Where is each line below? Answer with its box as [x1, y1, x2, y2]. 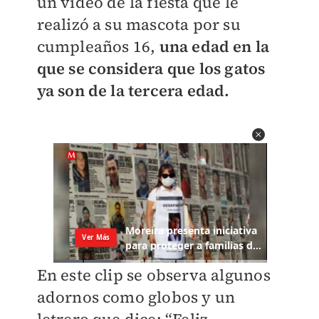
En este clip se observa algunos [36, 264, 271, 286]
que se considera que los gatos [36, 58, 266, 79]
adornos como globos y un [36, 286, 236, 308]
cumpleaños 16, [36, 36, 159, 57]
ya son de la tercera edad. [36, 80, 230, 101]
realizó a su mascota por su [36, 14, 241, 35]
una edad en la [159, 36, 270, 57]
